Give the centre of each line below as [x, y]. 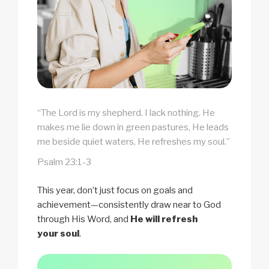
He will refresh [164, 219]
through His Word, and [84, 219]
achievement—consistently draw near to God [129, 204]
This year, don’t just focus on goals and [115, 190]
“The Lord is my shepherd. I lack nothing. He [126, 113]
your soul [58, 233]
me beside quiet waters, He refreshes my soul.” [134, 142]
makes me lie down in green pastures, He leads [133, 128]
